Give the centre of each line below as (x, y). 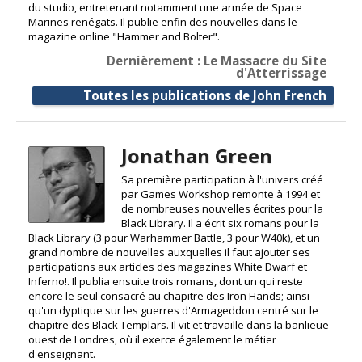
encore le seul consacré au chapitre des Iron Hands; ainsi (169, 296)
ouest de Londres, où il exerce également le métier (152, 340)
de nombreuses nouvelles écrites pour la (222, 209)
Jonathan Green (196, 156)
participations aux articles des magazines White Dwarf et (168, 267)
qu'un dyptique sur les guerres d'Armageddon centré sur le (173, 311)
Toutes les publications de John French (205, 96)
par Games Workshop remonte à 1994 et (220, 194)
